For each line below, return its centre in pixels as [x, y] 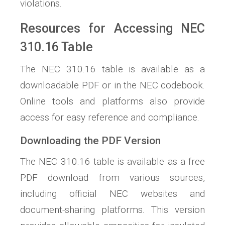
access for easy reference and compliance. [110, 117]
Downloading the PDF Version [90, 140]
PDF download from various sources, [113, 177]
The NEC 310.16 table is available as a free [113, 161]
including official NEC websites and [113, 193]
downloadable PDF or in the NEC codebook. [113, 85]
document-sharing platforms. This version [113, 209]
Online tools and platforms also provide [113, 101]
